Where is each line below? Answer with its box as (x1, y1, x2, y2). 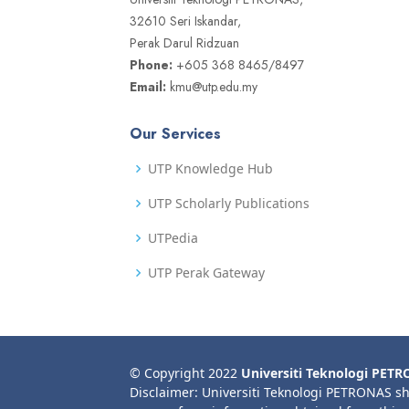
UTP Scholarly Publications (148, 194, 309, 213)
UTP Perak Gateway (148, 264, 265, 282)
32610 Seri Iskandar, (130, 12, 241, 31)
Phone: (130, 56, 173, 75)
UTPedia (148, 229, 198, 247)
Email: (130, 78, 166, 97)
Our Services (130, 123, 221, 145)
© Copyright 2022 (130, 364, 241, 383)
